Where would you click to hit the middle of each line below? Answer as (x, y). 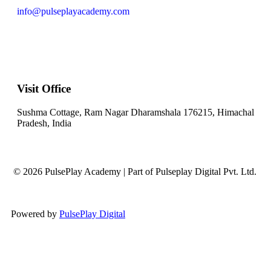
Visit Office (44, 89)
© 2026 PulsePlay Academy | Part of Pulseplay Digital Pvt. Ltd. (134, 171)
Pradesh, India (44, 123)
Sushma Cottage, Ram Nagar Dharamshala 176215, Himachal (135, 112)
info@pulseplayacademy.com (73, 11)
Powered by (34, 214)
